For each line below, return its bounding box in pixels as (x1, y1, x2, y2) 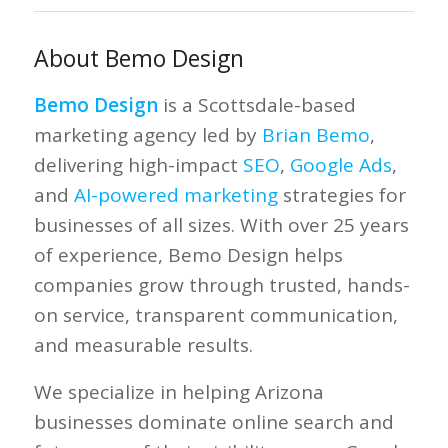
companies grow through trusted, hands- (33, 272, 410, 299)
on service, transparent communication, (33, 302, 398, 329)
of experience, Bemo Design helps (33, 242, 343, 269)
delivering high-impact (33, 152, 243, 179)
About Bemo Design (33, 42, 244, 75)
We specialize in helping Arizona (33, 378, 324, 405)
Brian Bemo (261, 122, 370, 149)
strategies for (277, 182, 406, 209)
